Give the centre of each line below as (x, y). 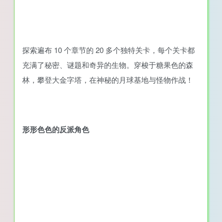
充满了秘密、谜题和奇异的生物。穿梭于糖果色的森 (108, 65)
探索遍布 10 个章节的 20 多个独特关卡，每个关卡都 (109, 50)
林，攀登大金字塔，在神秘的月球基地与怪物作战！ (108, 80)
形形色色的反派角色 (56, 129)
